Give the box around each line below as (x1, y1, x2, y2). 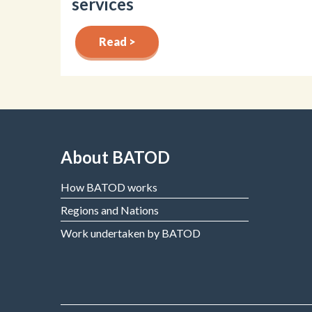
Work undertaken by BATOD (61, 226, 201, 240)
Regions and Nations (61, 203, 159, 217)
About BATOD (61, 146, 170, 167)
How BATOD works (61, 180, 157, 194)
